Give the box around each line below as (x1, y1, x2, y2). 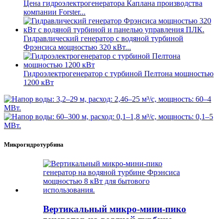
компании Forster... (23, 8, 86, 17)
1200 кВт (23, 78, 54, 87)
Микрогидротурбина (4, 141, 64, 149)
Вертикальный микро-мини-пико (43, 204, 186, 215)
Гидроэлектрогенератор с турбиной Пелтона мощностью (23, 69, 214, 78)
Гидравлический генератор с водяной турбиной (23, 34, 183, 43)
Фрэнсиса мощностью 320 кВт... (23, 43, 131, 52)
